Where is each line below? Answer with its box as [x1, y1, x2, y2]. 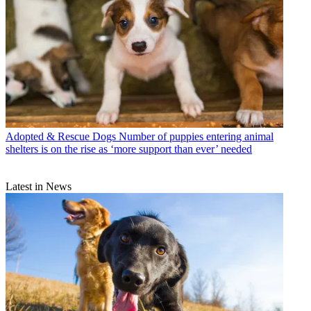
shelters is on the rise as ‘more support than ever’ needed [6, 142, 252, 155]
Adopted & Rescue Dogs [6, 130, 116, 142]
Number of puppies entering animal [119, 130, 274, 142]
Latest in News [6, 180, 72, 192]
